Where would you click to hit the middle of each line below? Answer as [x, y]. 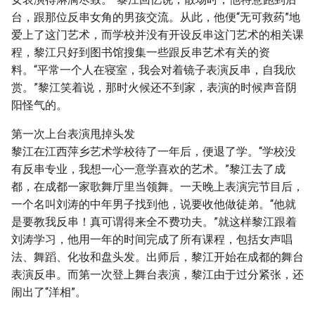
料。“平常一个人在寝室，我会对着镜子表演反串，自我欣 [154, 70]
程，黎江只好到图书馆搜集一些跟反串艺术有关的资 [141, 52]
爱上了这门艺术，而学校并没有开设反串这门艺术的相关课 [157, 35]
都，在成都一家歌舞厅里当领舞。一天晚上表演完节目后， [157, 187]
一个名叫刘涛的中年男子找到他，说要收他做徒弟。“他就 [154, 204]
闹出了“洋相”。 [49, 292]
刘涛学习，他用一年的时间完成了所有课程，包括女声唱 [152, 239]
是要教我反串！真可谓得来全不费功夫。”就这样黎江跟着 [154, 222]
